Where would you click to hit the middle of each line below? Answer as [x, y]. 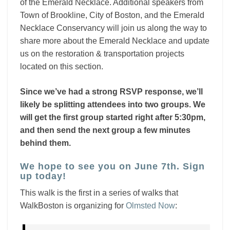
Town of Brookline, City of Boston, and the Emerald [112, 15]
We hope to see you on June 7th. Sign [112, 166]
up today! [43, 176]
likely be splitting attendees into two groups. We [113, 104]
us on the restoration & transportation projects [102, 54]
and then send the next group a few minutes [105, 130]
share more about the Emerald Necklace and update [115, 41]
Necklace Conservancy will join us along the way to [113, 28]
